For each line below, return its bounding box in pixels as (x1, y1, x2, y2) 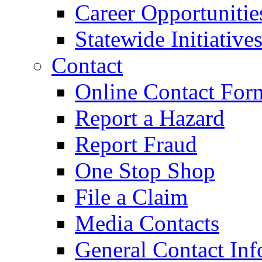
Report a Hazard (75, 105, 225, 130)
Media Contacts (75, 211, 219, 236)
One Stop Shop (75, 158, 215, 183)
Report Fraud (75, 132, 197, 157)
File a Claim (75, 184, 188, 209)
